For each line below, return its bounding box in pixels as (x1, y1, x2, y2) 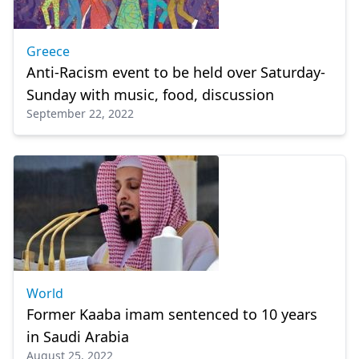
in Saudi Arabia (26, 327, 129, 346)
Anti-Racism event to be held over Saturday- (26, 63, 325, 82)
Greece (26, 42, 70, 60)
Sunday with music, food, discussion (26, 85, 274, 104)
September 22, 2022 (26, 106, 134, 121)
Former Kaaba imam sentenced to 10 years (26, 305, 317, 324)
